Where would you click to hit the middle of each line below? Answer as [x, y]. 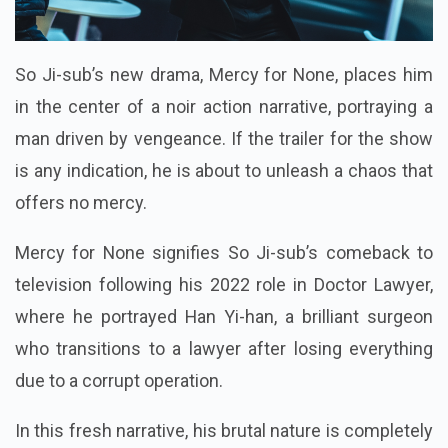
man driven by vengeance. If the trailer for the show [224, 139]
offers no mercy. [81, 203]
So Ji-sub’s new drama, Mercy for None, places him [224, 75]
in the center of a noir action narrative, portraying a [224, 107]
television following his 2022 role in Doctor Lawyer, [224, 285]
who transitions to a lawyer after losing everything [224, 349]
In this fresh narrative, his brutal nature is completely [224, 431]
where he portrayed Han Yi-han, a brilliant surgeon [224, 317]
